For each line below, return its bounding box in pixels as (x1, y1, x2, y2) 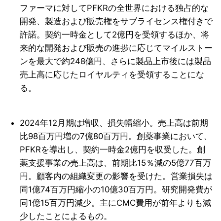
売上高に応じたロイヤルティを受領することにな (20, 70, 205, 80)
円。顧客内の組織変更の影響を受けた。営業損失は (20, 171, 213, 182)
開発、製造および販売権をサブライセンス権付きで (20, 16, 213, 27)
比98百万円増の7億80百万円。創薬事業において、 (20, 131, 213, 142)
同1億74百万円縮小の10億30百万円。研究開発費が (20, 184, 213, 195)
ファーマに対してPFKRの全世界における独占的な (20, 3, 209, 13)
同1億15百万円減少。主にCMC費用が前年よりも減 (20, 198, 212, 208)
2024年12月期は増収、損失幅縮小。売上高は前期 (20, 118, 209, 128)
